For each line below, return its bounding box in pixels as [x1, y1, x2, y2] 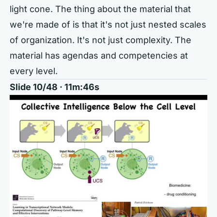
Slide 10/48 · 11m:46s [10, 81, 99, 92]
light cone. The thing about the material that [10, 3, 191, 14]
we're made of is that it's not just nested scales [10, 19, 206, 30]
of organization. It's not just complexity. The [10, 34, 191, 45]
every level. [10, 65, 58, 76]
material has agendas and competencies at [10, 50, 188, 61]
